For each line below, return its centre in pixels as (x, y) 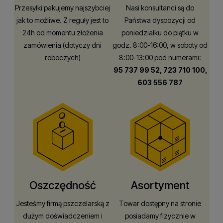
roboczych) (62, 58)
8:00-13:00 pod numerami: (160, 58)
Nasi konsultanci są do (160, 8)
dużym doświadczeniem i (62, 216)
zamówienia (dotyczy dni (63, 45)
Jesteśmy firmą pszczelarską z (62, 204)
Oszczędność (62, 185)
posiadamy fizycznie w (160, 216)
